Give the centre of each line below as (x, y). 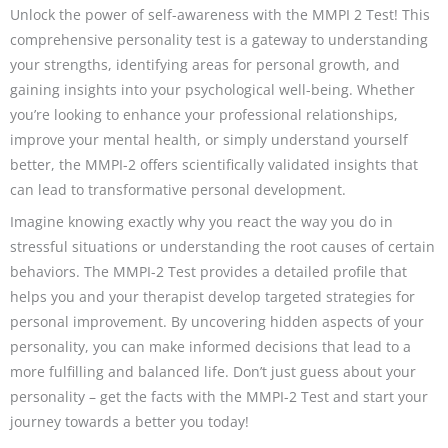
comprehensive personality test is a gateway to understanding (219, 40)
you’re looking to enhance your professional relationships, (204, 115)
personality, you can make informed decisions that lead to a (210, 346)
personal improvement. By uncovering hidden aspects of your (217, 321)
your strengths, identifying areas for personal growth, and (205, 65)
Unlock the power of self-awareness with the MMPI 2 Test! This (220, 15)
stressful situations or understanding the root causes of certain (222, 246)
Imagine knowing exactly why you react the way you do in (201, 221)
